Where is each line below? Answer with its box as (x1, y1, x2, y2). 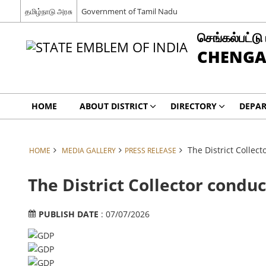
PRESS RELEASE (124, 145, 176, 155)
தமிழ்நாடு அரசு (24, 5, 72, 17)
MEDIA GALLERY (61, 145, 116, 155)
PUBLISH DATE (38, 208, 101, 220)
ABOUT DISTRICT (79, 100, 148, 112)
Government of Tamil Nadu (81, 5, 178, 17)
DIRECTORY (170, 100, 217, 112)
